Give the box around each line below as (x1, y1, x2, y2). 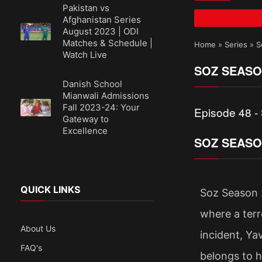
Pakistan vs (63, 2, 110, 13)
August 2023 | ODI (63, 26, 139, 37)
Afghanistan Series (63, 14, 142, 25)
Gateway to (63, 113, 109, 125)
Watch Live (63, 49, 108, 60)
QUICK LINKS (20, 184, 80, 195)
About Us (20, 223, 56, 233)
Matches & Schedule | (63, 37, 153, 49)
